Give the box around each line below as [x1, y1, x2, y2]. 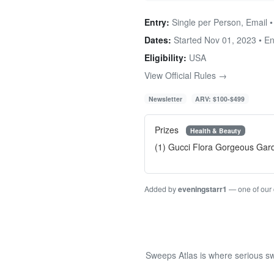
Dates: [144, 33, 171, 46]
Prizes [155, 123, 181, 136]
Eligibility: [144, 51, 187, 64]
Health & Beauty [190, 125, 241, 135]
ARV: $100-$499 [195, 94, 245, 103]
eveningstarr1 [178, 183, 227, 195]
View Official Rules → [144, 68, 227, 81]
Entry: [144, 15, 169, 28]
